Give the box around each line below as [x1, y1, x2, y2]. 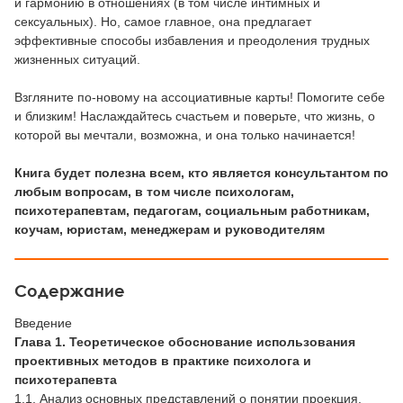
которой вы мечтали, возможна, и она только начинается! [14, 128, 355, 143]
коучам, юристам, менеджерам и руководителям [14, 222, 325, 237]
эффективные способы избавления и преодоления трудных [14, 33, 370, 49]
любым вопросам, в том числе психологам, [14, 184, 294, 200]
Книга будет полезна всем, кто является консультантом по [14, 166, 389, 181]
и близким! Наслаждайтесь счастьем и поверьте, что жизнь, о [14, 109, 375, 124]
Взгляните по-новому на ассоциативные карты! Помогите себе [14, 90, 385, 105]
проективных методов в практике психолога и [14, 353, 311, 368]
